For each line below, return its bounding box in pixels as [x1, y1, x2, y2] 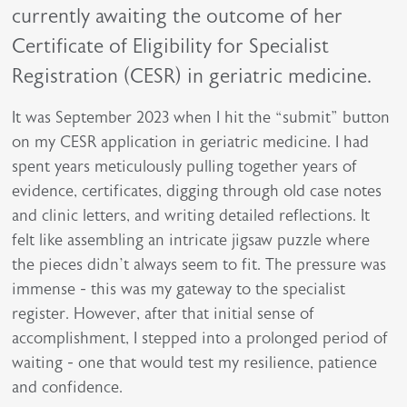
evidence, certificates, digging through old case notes [12, 181, 382, 202]
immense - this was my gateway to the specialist [12, 279, 346, 300]
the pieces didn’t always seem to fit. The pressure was [12, 254, 387, 275]
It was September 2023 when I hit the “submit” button [12, 107, 391, 128]
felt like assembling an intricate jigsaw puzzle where [12, 230, 371, 251]
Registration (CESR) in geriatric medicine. [12, 64, 372, 89]
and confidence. [12, 377, 124, 398]
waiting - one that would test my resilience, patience [12, 352, 378, 373]
